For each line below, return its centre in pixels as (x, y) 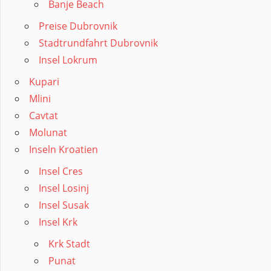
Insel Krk (58, 222)
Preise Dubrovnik (78, 26)
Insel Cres (61, 171)
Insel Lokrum (68, 60)
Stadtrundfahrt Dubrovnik (98, 43)
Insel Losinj (64, 188)
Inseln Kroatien (64, 150)
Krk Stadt (69, 244)
